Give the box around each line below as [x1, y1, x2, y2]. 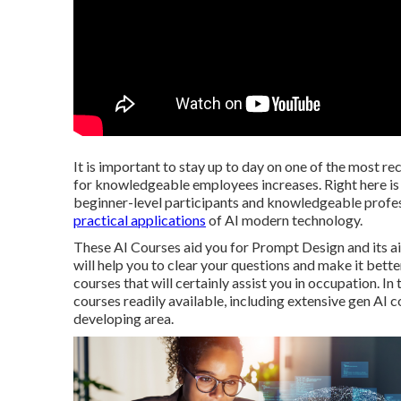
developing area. [73, 310, 174, 327]
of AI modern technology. [206, 211, 363, 228]
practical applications [73, 211, 206, 228]
